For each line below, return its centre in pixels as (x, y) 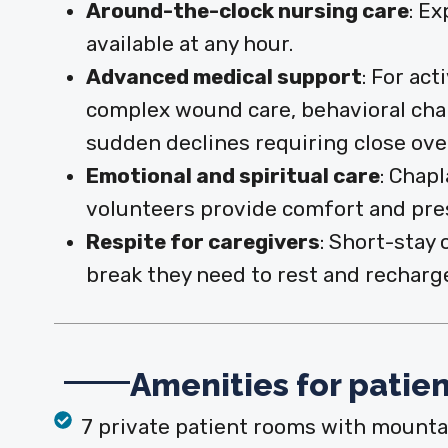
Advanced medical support (223, 76)
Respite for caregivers (202, 241)
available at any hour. (189, 43)
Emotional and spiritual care (232, 175)
